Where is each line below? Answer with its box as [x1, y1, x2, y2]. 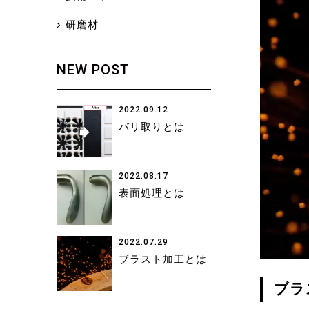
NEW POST [56, 61, 130, 79]
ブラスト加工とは [118, 252, 207, 266]
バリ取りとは [118, 121, 185, 134]
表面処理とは [118, 186, 185, 199]
